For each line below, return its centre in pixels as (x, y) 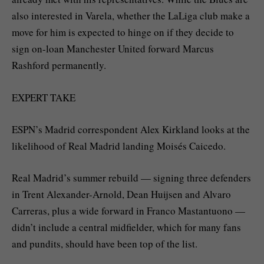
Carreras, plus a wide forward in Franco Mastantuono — (128, 210)
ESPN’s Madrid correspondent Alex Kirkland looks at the (131, 129)
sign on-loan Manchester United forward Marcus (113, 49)
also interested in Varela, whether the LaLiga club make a (131, 16)
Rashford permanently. (59, 65)
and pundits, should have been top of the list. (105, 243)
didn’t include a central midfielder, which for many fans (126, 227)
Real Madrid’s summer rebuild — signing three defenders (131, 177)
